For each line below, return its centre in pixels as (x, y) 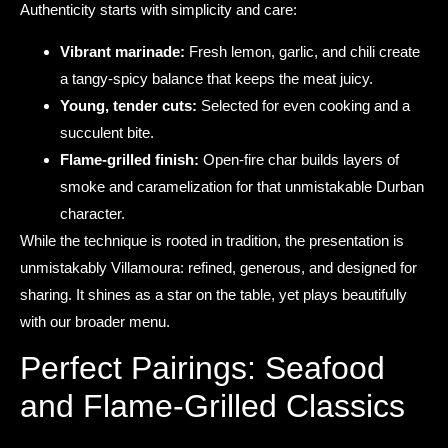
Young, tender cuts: (128, 105)
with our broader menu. (95, 321)
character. (92, 213)
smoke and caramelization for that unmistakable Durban (242, 186)
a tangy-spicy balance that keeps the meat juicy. (216, 78)
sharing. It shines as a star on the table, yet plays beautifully (213, 294)
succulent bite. (107, 132)
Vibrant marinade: (122, 51)
